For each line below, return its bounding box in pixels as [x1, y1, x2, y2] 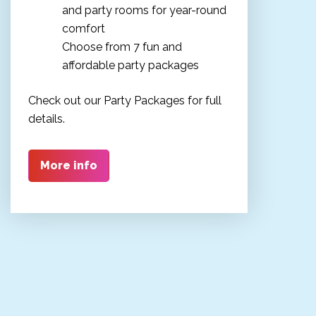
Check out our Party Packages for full [28, 93, 222, 107]
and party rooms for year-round [62, 3, 227, 17]
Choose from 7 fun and [62, 39, 183, 54]
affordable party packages [62, 58, 200, 72]
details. [28, 111, 66, 126]
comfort [62, 21, 106, 35]
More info [40, 158, 98, 172]
